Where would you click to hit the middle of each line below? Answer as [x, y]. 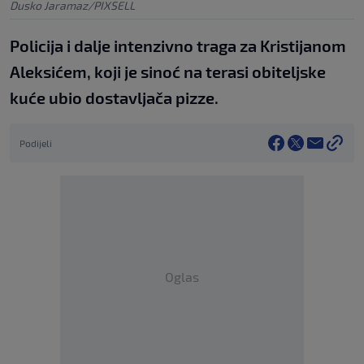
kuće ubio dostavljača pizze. [114, 97]
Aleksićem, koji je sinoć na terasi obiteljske [168, 71]
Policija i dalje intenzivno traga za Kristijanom [178, 45]
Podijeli [36, 143]
